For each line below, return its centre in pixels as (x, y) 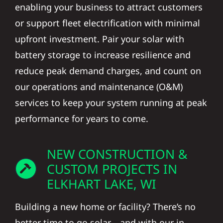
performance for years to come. (81, 119)
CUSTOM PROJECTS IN (112, 169)
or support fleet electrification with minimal (107, 23)
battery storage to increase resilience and (103, 55)
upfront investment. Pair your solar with (99, 39)
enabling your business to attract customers (109, 7)
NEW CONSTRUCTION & (117, 154)
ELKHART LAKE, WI (101, 184)
